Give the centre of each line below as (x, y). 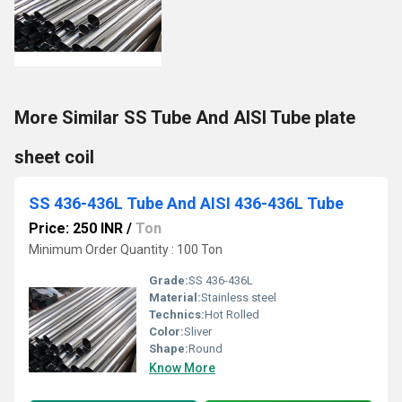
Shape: (169, 349)
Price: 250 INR (76, 228)
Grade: (169, 280)
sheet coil (54, 157)
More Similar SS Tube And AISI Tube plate (185, 118)
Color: (166, 332)
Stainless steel (239, 297)
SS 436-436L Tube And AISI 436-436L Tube (186, 203)
